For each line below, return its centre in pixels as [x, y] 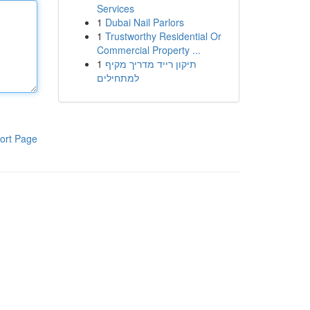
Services [115, 8]
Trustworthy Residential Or [163, 36]
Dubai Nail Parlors [144, 22]
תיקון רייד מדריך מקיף [151, 64]
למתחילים [118, 77]
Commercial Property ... [148, 50]
